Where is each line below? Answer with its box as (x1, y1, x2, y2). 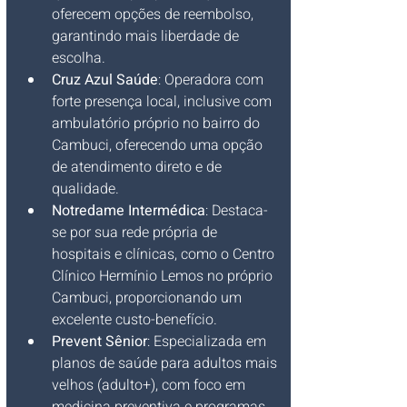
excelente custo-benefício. (52, 309, 217, 331)
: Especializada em (147, 331, 270, 352)
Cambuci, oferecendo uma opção (52, 134, 266, 156)
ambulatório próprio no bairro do (52, 113, 263, 134)
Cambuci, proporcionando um (52, 287, 245, 309)
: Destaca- (205, 200, 268, 222)
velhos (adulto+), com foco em (52, 374, 249, 396)
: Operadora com (158, 69, 267, 91)
